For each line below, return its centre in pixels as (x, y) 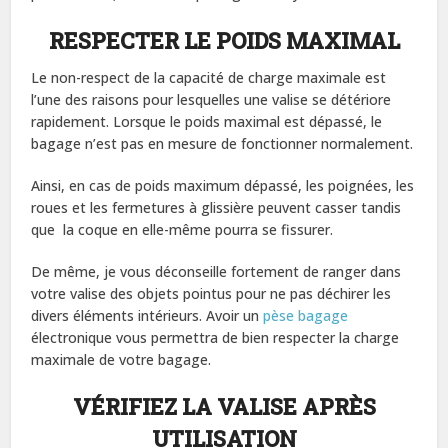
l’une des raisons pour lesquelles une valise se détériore (211, 99)
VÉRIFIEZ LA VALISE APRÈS (224, 406)
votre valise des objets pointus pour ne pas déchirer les (211, 293)
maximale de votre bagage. (123, 359)
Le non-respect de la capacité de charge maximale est (209, 77)
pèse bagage (306, 315)
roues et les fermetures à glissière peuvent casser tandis (216, 207)
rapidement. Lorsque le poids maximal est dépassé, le (207, 121)
